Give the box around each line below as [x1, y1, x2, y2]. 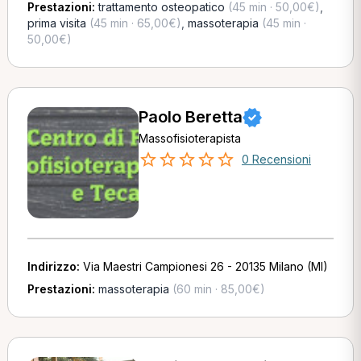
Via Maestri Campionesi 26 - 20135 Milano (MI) [82, 259, 328, 273]
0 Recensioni [241, 152, 311, 166]
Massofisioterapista [138, 131, 241, 145]
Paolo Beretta [138, 107, 243, 127]
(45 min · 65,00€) [85, 16, 181, 30]
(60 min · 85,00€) [168, 282, 265, 296]
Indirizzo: [27, 259, 83, 273]
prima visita [27, 16, 86, 30]
